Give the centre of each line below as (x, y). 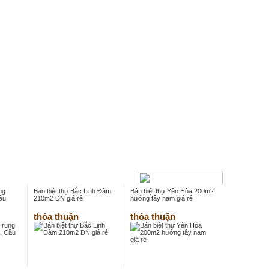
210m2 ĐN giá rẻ (58, 198)
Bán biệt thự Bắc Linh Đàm (72, 191)
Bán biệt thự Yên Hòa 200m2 (172, 191)
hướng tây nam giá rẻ (162, 198)
